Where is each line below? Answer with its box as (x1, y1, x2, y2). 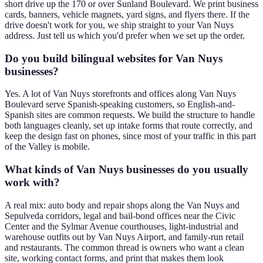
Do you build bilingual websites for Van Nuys (5, 52, 222, 65)
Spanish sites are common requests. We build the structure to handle (5, 110, 255, 120)
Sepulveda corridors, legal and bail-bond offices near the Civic (5, 210, 235, 221)
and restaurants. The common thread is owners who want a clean (5, 242, 244, 252)
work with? (5, 176, 60, 188)
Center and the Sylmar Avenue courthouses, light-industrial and (5, 221, 238, 231)
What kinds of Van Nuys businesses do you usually (5, 163, 248, 176)
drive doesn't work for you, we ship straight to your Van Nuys (5, 19, 234, 30)
